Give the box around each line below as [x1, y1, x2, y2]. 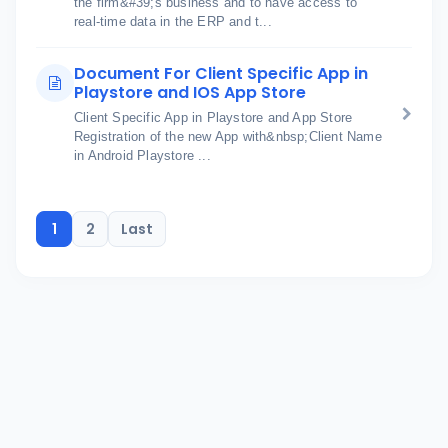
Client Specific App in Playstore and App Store [74, 110, 353, 125]
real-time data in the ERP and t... [74, 14, 272, 29]
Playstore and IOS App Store [74, 81, 306, 104]
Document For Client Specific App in [74, 62, 368, 85]
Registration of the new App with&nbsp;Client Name [74, 129, 382, 144]
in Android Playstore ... [74, 148, 211, 163]
